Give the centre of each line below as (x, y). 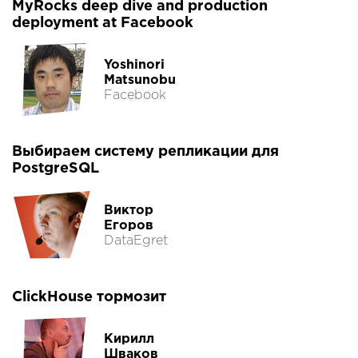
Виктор (129, 210)
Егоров (129, 225)
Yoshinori (134, 65)
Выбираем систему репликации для (145, 152)
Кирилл (129, 339)
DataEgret (136, 241)
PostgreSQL (56, 169)
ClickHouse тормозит (89, 298)
